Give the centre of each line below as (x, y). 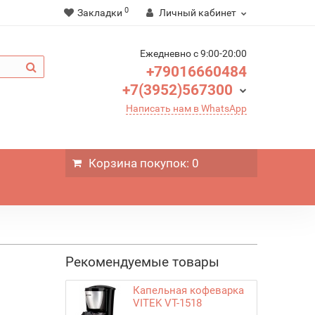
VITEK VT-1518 (168, 303)
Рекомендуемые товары (143, 262)
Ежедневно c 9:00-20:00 (193, 53)
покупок (162, 163)
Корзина (113, 163)
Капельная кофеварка (189, 290)
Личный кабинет (197, 13)
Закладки (99, 13)
